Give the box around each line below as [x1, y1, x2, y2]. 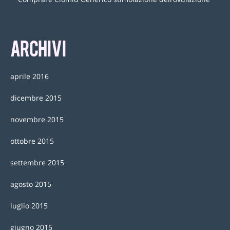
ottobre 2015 [10, 136, 54, 146]
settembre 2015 [10, 158, 64, 168]
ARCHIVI [10, 35, 66, 60]
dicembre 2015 [10, 93, 62, 103]
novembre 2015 [10, 114, 64, 125]
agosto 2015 [10, 179, 51, 189]
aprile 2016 [10, 71, 49, 82]
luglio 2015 [10, 201, 48, 211]
